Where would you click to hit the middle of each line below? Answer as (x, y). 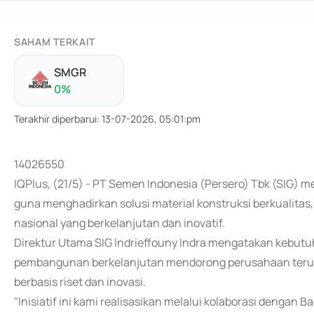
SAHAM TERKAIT (55, 42)
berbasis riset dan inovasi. (80, 282)
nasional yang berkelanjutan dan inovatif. (120, 223)
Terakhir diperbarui (55, 119)
